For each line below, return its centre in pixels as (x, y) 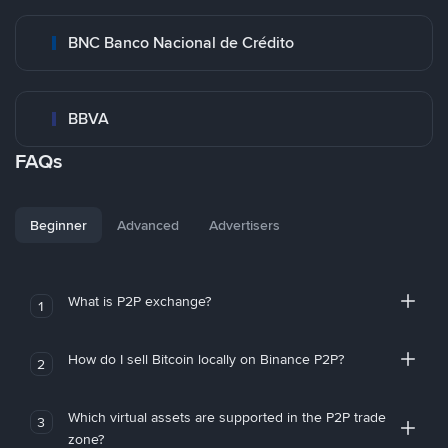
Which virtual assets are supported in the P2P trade (226, 417)
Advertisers (244, 225)
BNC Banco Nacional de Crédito (181, 42)
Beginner (58, 225)
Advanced (148, 225)
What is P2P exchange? (139, 301)
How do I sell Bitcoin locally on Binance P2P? (205, 359)
